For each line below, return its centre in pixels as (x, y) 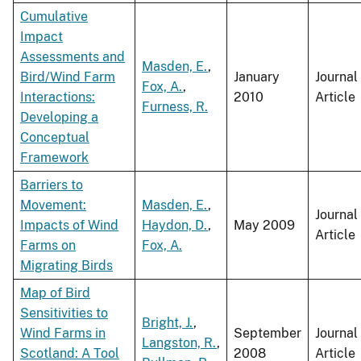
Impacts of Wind (69, 226)
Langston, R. (179, 343)
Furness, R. (175, 107)
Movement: (53, 205)
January (257, 77)
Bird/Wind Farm (68, 77)
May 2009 (264, 226)
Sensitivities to (64, 313)
